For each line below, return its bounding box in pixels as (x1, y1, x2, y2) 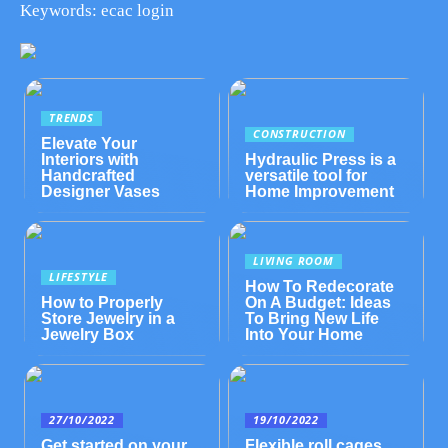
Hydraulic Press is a (245, 150, 397, 168)
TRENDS (49, 110, 94, 125)
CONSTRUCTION (253, 126, 346, 141)
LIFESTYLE (49, 269, 109, 284)
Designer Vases (41, 182, 161, 200)
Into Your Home (245, 325, 364, 343)
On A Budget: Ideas (245, 293, 392, 311)
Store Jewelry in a (41, 309, 176, 327)
